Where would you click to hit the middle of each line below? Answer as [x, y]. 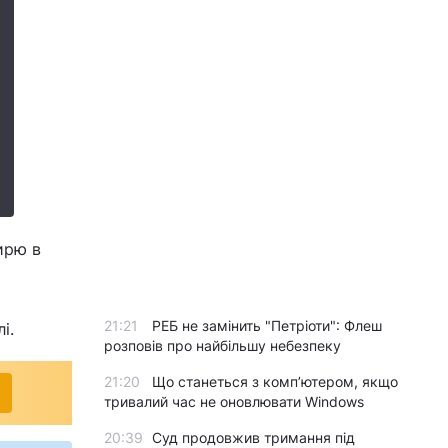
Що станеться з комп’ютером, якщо [275, 381]
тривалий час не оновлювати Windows [234, 401]
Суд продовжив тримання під [253, 437]
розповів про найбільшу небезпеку [222, 345]
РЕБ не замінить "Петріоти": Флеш [267, 325]
